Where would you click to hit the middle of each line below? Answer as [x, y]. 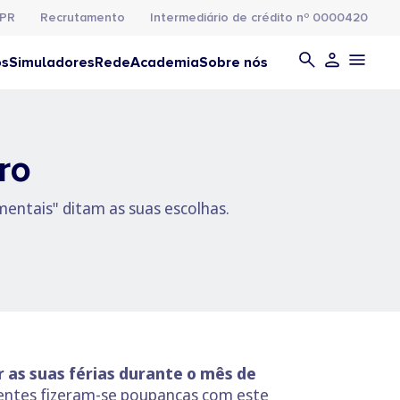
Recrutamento [83, 17]
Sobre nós [233, 62]
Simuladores [52, 62]
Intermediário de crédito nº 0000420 [259, 17]
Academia [165, 62]
